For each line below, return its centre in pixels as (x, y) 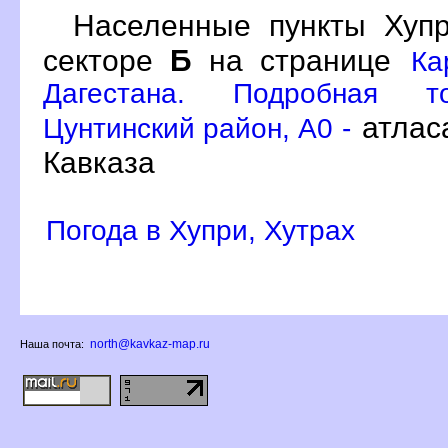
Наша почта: (53, 344)
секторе (106, 59)
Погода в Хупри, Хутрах (200, 230)
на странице (300, 59)
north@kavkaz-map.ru (150, 344)
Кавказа (99, 161)
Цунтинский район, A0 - (197, 128)
